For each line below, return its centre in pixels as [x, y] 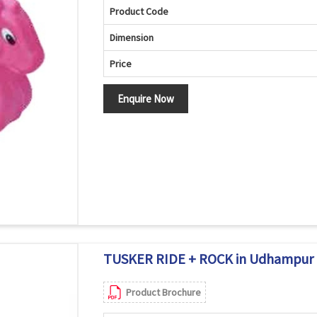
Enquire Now [145, 99]
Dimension [131, 38]
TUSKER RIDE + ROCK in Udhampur [208, 259]
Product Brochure [163, 292]
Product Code [139, 11]
